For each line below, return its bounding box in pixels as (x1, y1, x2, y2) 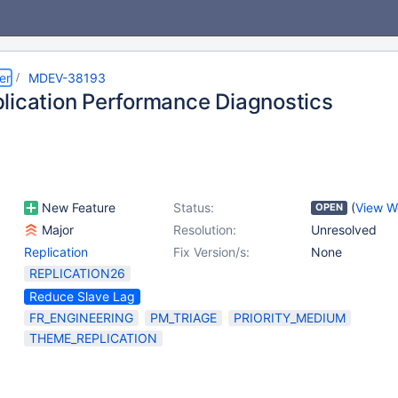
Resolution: (173, 222, 236, 237)
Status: (173, 200, 214, 215)
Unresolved (311, 222, 377, 237)
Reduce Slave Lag (29, 289, 135, 304)
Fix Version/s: (173, 244, 250, 259)
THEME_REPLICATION (29, 330, 157, 346)
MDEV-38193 (28, 70, 106, 85)
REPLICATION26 (29, 266, 125, 281)
